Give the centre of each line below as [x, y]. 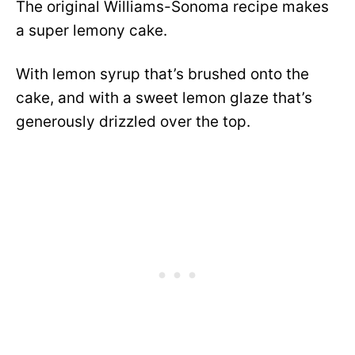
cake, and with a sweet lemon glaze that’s [164, 98]
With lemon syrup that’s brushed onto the [162, 74]
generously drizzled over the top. [133, 122]
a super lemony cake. [92, 31]
